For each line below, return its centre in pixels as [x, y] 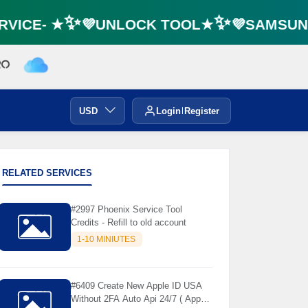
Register [202, 111]
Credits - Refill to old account [128, 222]
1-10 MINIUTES [107, 240]
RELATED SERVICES [47, 173]
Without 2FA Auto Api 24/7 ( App [135, 299]
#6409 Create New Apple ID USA [136, 286]
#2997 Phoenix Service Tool [126, 209]
